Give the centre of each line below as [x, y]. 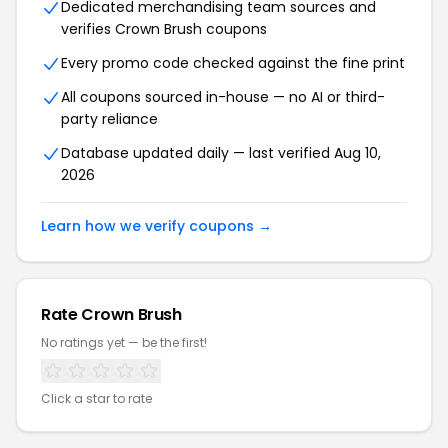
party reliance [109, 119]
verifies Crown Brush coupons [164, 29]
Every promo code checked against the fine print [233, 63]
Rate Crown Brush [111, 314]
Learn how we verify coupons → [156, 226]
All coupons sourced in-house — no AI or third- [223, 97]
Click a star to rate [96, 398]
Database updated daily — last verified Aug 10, [221, 153]
